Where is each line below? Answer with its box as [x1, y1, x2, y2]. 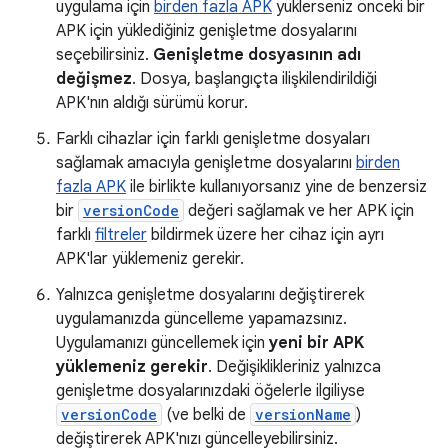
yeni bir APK [269, 333, 364, 353]
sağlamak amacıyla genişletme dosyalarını [56, 153, 356, 173]
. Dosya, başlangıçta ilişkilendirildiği [132, 69, 377, 89]
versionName [255, 405, 351, 424]
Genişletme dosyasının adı [153, 45, 361, 65]
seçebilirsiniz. [56, 45, 153, 65]
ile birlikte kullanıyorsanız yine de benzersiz [126, 177, 427, 197]
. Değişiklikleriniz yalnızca [208, 357, 381, 377]
